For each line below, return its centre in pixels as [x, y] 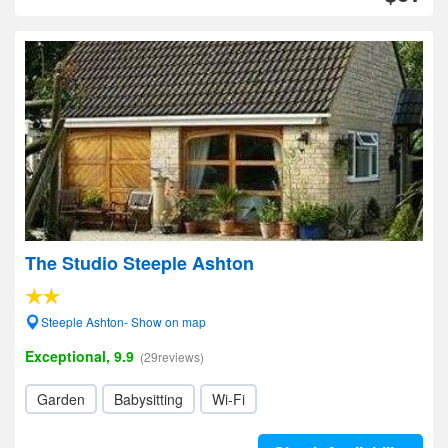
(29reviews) [172, 356]
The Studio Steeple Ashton [139, 263]
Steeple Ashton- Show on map [123, 321]
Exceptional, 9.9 [79, 356]
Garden [61, 399]
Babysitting [148, 399]
